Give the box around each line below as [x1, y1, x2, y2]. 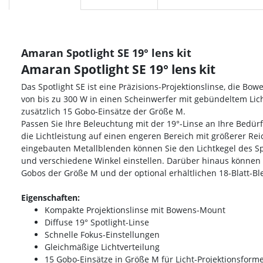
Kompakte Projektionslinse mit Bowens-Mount [45, 204, 225, 216]
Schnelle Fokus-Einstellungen [45, 229, 160, 241]
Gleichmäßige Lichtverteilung [45, 241, 160, 253]
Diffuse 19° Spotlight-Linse [45, 217, 149, 228]
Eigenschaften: [21, 192, 80, 204]
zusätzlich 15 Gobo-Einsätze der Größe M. [21, 106, 186, 117]
